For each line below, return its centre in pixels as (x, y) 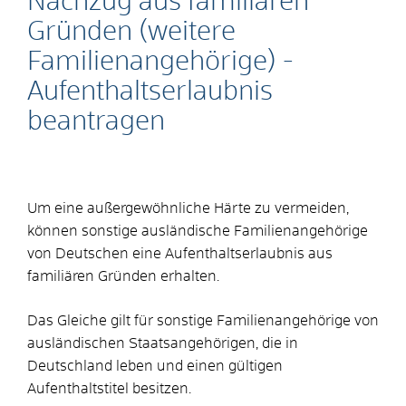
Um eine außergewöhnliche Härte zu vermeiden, (188, 208)
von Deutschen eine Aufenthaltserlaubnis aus (180, 253)
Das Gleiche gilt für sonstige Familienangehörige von (203, 320)
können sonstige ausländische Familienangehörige (198, 231)
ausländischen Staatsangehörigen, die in (163, 343)
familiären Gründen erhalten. (123, 276)
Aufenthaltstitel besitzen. (109, 388)
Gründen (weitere (131, 32)
